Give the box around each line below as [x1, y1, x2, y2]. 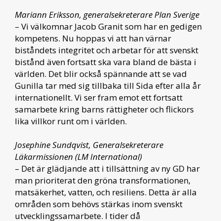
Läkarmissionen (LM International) [15, 151, 142, 163]
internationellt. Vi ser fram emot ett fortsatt [15, 92, 183, 104]
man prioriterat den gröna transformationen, [15, 175, 190, 186]
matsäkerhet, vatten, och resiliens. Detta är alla [15, 186, 197, 198]
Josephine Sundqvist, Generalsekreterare [15, 139, 163, 151]
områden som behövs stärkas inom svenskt [15, 198, 183, 210]
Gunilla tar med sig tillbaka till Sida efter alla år [15, 80, 201, 92]
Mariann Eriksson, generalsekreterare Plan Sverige [15, 9, 199, 21]
